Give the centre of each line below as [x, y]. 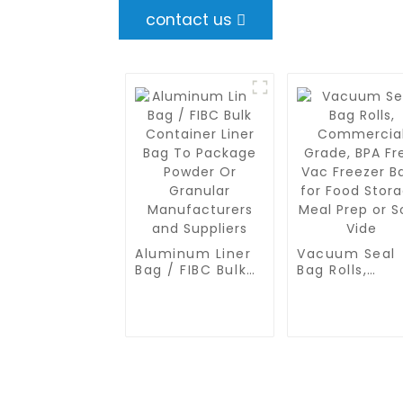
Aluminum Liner [193, 254]
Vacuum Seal [346, 254]
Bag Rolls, [332, 270]
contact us [189, 20]
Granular [168, 335]
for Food [329, 335]
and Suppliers [186, 367]
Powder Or [174, 318]
